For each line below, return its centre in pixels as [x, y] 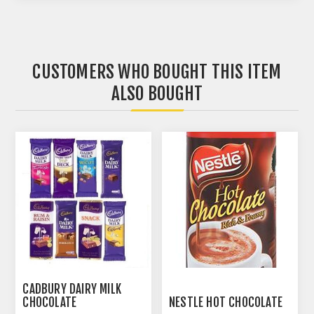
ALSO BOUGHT [157, 94]
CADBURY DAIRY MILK [72, 289]
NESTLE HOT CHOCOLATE [226, 302]
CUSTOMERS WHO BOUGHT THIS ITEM [157, 72]
